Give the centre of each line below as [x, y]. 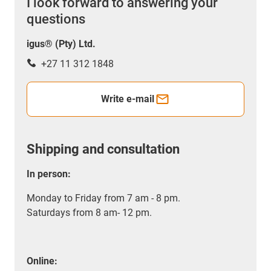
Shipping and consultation [103, 149]
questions [56, 19]
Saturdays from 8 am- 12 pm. [89, 212]
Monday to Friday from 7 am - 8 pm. [103, 198]
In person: [49, 174]
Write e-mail [128, 99]
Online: [42, 261]
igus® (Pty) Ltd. [61, 44]
